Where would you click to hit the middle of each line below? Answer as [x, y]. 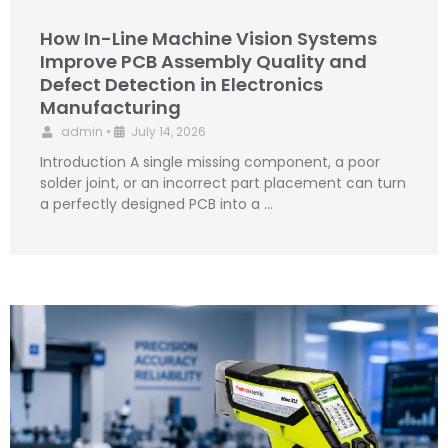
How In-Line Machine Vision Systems [208, 39]
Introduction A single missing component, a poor [210, 162]
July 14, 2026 [168, 132]
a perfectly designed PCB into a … [156, 204]
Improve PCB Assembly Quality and [203, 62]
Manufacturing [110, 108]
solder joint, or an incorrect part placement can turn [223, 183]
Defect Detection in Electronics [181, 85]
